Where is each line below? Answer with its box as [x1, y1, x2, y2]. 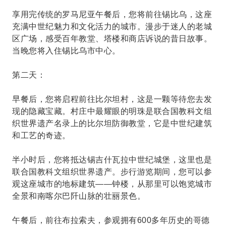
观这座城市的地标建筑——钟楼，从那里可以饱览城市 [12, 180, 212, 188]
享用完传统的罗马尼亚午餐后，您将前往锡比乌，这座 [12, 10, 212, 19]
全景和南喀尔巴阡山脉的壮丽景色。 [12, 192, 145, 200]
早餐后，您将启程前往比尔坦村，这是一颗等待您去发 [12, 95, 212, 103]
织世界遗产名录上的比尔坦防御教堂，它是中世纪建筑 [12, 119, 212, 128]
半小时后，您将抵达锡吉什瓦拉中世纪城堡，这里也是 [12, 155, 212, 164]
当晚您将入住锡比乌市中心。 [12, 46, 121, 55]
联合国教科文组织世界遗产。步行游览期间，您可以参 [12, 167, 212, 176]
